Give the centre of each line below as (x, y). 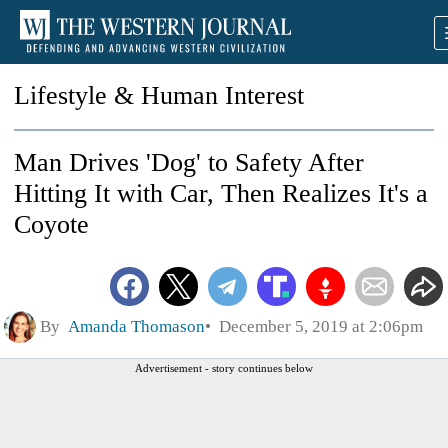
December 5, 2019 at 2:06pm (317, 326)
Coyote (51, 224)
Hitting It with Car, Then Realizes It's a (221, 193)
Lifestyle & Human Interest (159, 95)
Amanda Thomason (136, 326)
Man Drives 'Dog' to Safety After (189, 162)
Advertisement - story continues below (224, 367)
